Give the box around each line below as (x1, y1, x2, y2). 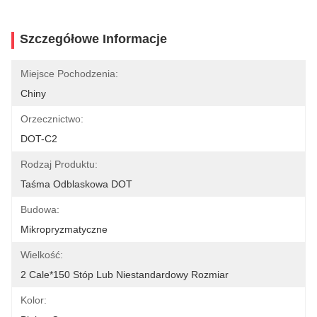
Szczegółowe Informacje (20, 32, 167, 46)
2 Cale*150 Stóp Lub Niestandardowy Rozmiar (21, 269, 229, 280)
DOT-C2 (21, 133, 57, 144)
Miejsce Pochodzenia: (21, 68, 118, 79)
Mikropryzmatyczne (21, 224, 108, 235)
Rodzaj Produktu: (21, 158, 98, 170)
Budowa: (21, 204, 59, 215)
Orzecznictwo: (21, 113, 83, 125)
